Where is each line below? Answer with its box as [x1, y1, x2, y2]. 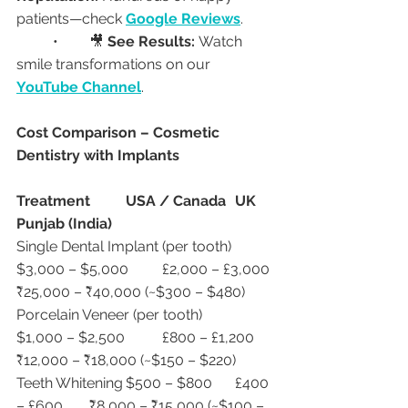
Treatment [16, 192, 90, 210]
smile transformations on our [16, 56, 214, 74]
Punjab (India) [16, 215, 112, 233]
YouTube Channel [16, 78, 141, 97]
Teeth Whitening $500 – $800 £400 [16, 374, 123, 393]
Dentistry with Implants [16, 147, 179, 165]
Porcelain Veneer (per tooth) [16, 306, 202, 324]
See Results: [107, 33, 195, 51]
